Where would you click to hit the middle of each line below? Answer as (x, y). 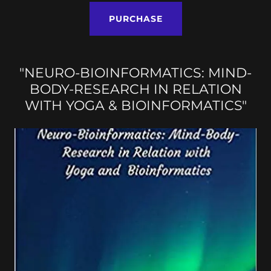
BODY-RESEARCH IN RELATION (135, 89)
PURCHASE (135, 18)
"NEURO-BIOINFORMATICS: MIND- (135, 73)
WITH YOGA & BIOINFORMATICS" (135, 105)
